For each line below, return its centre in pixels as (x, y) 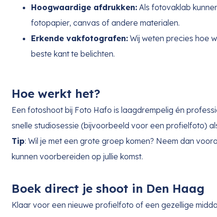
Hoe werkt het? (56, 93)
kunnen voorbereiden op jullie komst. (77, 156)
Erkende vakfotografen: (79, 38)
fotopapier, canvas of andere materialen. (105, 23)
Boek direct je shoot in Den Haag (108, 188)
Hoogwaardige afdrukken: (84, 7)
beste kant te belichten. (73, 54)
